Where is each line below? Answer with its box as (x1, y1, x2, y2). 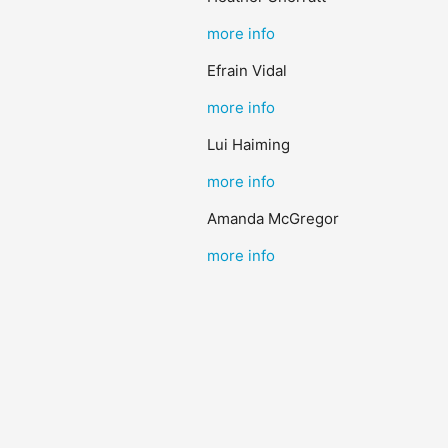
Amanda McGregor (206, 209, 339, 228)
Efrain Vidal (206, 61, 287, 80)
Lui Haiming (206, 135, 290, 154)
